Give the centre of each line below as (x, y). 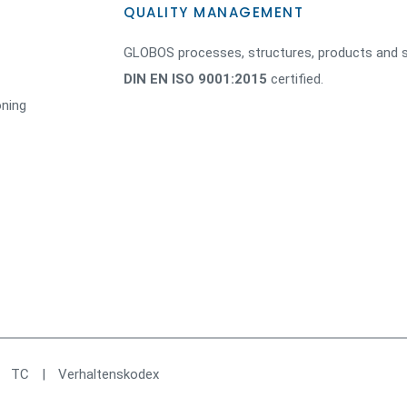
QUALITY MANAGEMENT (213, 12)
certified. (295, 79)
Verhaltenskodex (109, 374)
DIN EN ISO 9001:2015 (195, 79)
